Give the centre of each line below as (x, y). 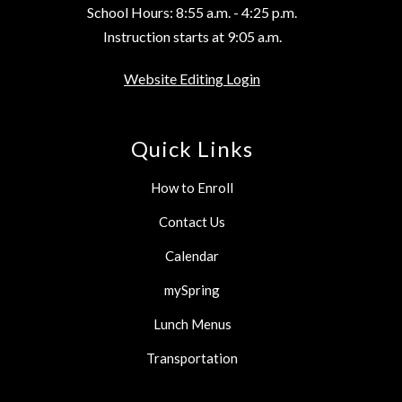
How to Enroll (192, 188)
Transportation (192, 358)
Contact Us (192, 222)
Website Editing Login (192, 79)
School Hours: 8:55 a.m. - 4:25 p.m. (192, 13)
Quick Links (192, 149)
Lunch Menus (192, 324)
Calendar (192, 256)
